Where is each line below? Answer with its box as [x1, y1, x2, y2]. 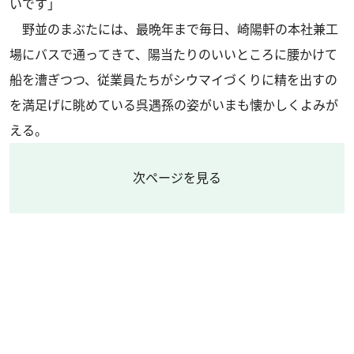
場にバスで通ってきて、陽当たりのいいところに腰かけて [9, 46, 337, 63]
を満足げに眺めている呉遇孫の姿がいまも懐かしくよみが [9, 96, 338, 114]
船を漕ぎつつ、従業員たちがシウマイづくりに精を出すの [9, 71, 337, 88]
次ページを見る [133, 169, 221, 186]
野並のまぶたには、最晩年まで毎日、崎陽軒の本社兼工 [9, 21, 338, 38]
